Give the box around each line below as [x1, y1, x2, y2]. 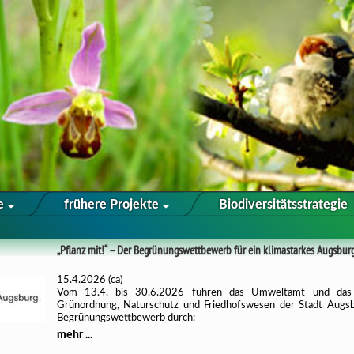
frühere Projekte [63, 198, 162, 211]
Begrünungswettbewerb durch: [56, 313, 195, 323]
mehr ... [56, 330, 92, 341]
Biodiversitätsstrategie [218, 198, 348, 211]
